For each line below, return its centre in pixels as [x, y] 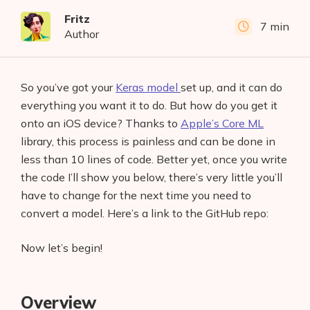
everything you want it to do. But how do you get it [149, 105]
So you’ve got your [68, 87]
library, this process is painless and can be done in [148, 141]
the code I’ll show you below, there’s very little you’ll [152, 177]
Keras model [148, 87]
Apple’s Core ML [222, 123]
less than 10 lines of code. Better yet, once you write [154, 159]
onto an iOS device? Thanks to [101, 123]
